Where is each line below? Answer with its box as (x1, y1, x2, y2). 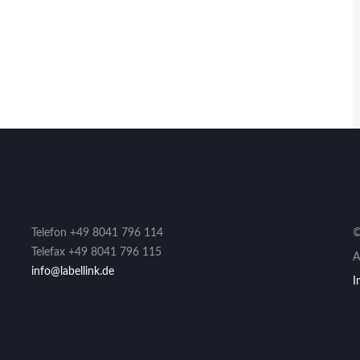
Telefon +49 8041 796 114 (31, 227, 163, 239)
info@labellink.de (31, 266, 114, 277)
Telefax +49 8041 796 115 (31, 247, 162, 258)
